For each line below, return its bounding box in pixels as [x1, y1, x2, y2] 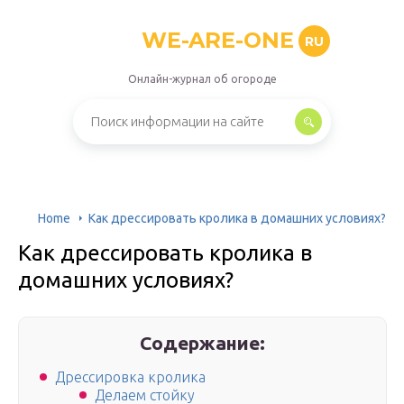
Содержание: [140, 332, 266, 353]
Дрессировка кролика [55, 369, 206, 386]
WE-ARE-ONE [142, 27, 294, 53]
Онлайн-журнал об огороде [127, 73, 277, 85]
